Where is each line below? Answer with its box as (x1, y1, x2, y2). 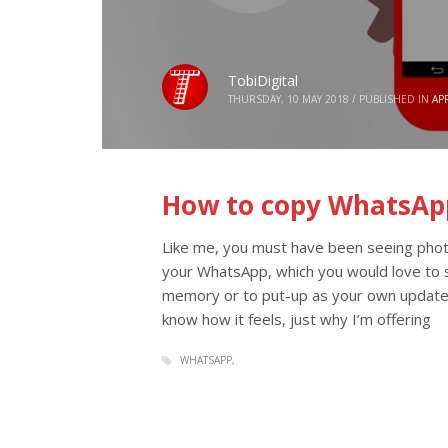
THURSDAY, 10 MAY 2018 (228, 92, 349, 107)
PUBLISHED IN (359, 92, 429, 107)
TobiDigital (228, 71, 298, 91)
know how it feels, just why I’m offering (162, 308, 431, 329)
